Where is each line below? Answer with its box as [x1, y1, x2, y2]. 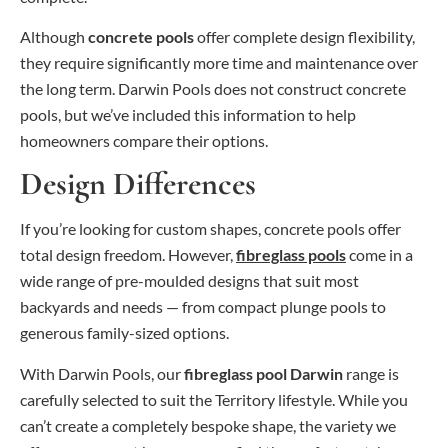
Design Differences [20, 164, 256, 204]
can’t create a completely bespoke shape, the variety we [20, 415, 396, 435]
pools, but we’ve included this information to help [20, 104, 356, 124]
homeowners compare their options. [20, 130, 268, 150]
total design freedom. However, [20, 245, 236, 265]
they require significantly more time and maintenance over [20, 52, 418, 72]
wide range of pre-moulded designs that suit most [20, 271, 359, 291]
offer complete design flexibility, [194, 26, 415, 46]
